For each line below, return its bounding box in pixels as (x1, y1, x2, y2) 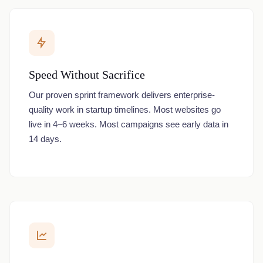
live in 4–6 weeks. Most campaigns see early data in (29, 119, 228, 129)
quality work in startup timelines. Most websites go (29, 104, 221, 114)
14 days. (29, 134, 62, 144)
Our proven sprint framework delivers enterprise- (29, 90, 215, 100)
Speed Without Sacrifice (29, 68, 145, 81)
